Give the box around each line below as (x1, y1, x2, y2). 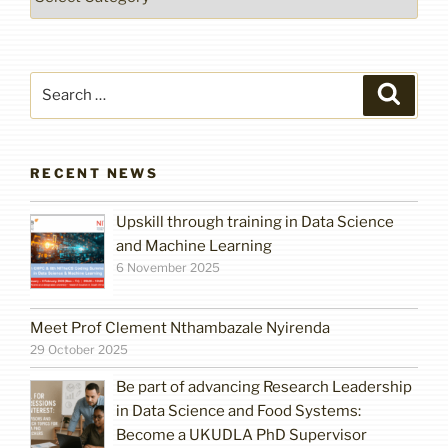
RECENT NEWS (30, 164, 158, 181)
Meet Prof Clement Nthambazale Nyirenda (30, 319, 330, 338)
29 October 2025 (30, 342, 128, 358)
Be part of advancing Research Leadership (116, 378, 413, 397)
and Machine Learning (116, 236, 273, 255)
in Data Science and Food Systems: (116, 402, 362, 421)
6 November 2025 (116, 259, 221, 275)
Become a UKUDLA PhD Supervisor (116, 426, 368, 445)
